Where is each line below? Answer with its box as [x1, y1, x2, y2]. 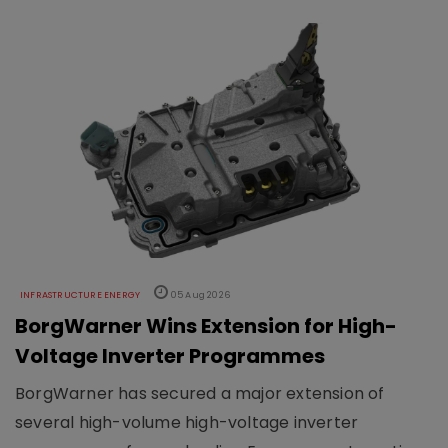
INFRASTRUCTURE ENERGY [20, 288, 141, 301]
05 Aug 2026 [168, 288, 231, 301]
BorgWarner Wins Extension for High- [15, 311, 397, 340]
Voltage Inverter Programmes [15, 341, 325, 370]
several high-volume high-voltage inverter [15, 410, 359, 434]
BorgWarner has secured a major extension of [15, 381, 385, 405]
